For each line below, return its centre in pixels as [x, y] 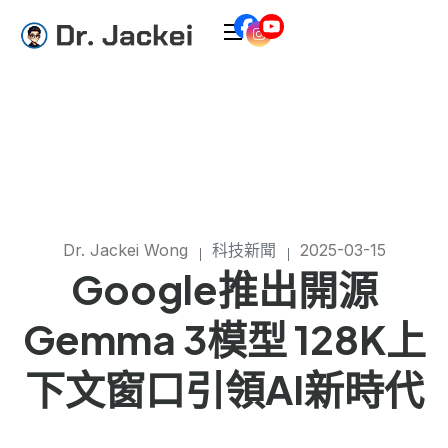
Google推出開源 [224, 288]
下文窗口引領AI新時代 [224, 388]
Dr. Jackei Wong [125, 250]
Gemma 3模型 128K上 [224, 338]
